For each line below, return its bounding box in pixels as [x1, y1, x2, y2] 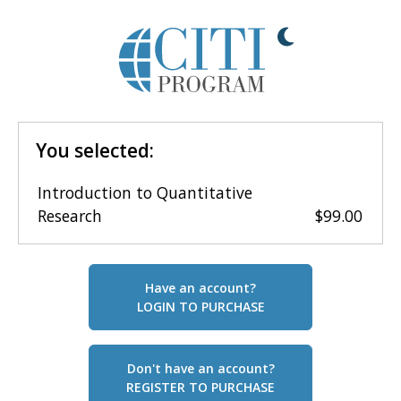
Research [38, 205, 103, 226]
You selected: [36, 138, 155, 163]
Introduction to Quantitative [38, 182, 253, 203]
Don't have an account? [126, 360, 275, 378]
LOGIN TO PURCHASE [136, 298, 265, 316]
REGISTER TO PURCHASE [126, 379, 275, 397]
